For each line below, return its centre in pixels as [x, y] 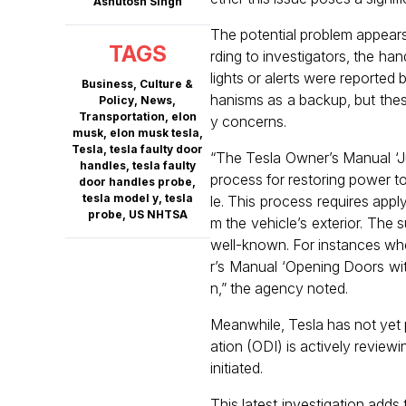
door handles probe [136, 182]
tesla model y [120, 198]
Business [108, 84]
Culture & [167, 84]
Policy [117, 100]
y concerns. [248, 121]
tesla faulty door [157, 149]
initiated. [236, 368]
